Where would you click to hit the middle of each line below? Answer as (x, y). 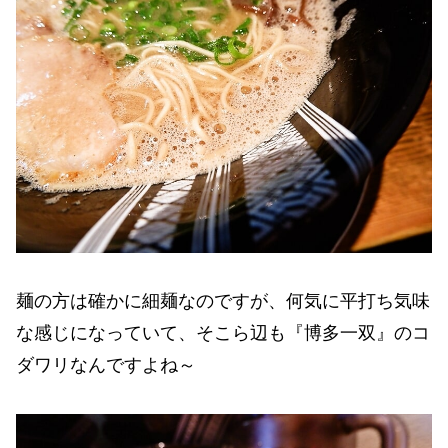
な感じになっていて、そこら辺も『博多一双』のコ (223, 333)
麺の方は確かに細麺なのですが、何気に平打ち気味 (223, 301)
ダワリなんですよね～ (106, 365)
